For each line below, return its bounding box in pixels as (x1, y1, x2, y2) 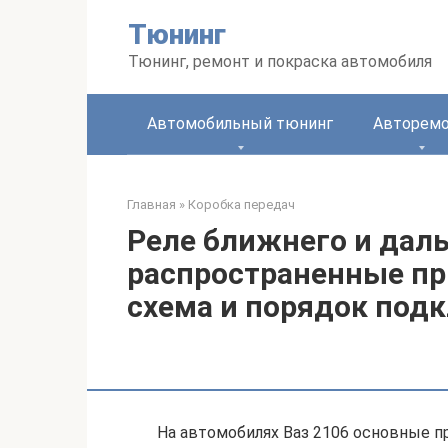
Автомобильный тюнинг (147, 114, 333, 133)
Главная (127, 197, 176, 212)
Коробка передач (188, 197, 295, 212)
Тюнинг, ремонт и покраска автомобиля (128, 52, 432, 71)
